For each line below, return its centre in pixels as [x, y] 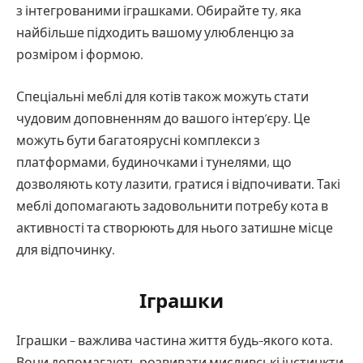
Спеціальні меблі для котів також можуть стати [162, 96]
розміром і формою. [80, 54]
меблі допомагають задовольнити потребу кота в [172, 205]
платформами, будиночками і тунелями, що [154, 161]
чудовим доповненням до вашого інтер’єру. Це [163, 117]
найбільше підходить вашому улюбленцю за [155, 32]
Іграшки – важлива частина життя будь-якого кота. [175, 340]
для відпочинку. [66, 249]
